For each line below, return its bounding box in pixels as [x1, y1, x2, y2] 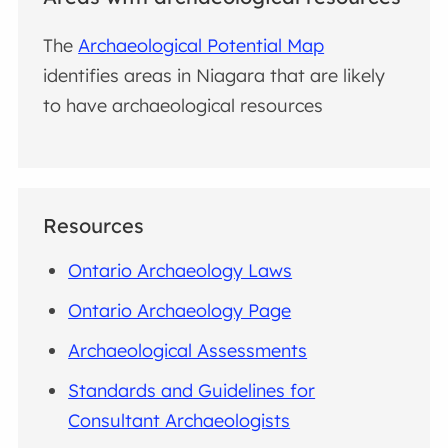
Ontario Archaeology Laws [68, 258, 293, 282]
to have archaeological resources [43, 93, 324, 117]
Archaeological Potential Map [78, 33, 325, 57]
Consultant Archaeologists [68, 408, 291, 432]
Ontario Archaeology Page [68, 298, 292, 322]
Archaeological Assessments [68, 338, 308, 362]
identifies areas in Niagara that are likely [43, 63, 386, 87]
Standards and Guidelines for [68, 378, 316, 402]
